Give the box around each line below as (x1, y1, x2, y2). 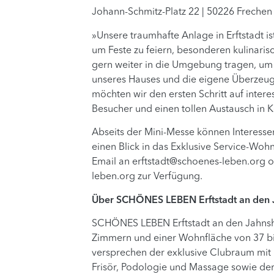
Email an (92, 157, 133, 168)
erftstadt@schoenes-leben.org (132, 157, 266, 168)
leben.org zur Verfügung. (92, 172, 203, 182)
